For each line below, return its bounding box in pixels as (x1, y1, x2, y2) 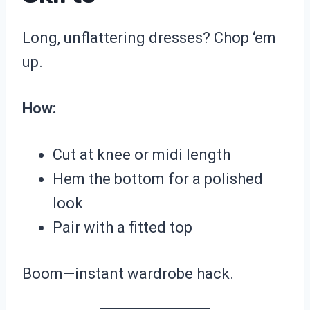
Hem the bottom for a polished (53, 170, 263, 188)
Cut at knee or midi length (53, 146, 230, 164)
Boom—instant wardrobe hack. (22, 265, 234, 283)
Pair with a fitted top (53, 219, 192, 237)
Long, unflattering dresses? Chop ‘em (22, 29, 276, 47)
